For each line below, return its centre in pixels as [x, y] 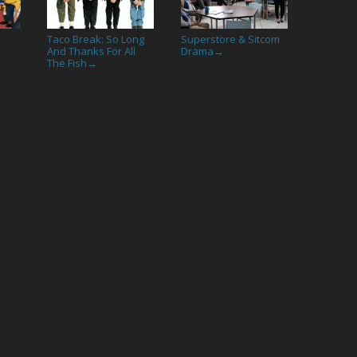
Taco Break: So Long [96, 39]
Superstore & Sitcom [231, 39]
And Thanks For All [92, 51]
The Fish [67, 63]
